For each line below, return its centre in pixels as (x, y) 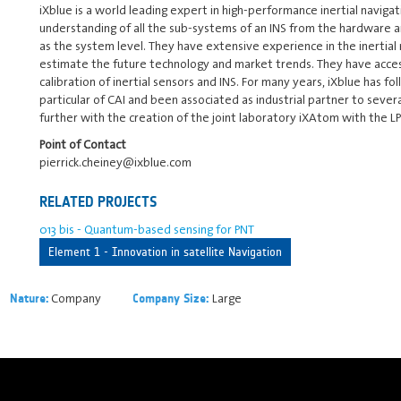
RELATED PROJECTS (98, 201)
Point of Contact (83, 144)
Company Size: (172, 298)
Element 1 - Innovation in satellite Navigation (165, 252)
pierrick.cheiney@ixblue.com (115, 162)
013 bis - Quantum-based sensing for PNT (147, 229)
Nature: (29, 298)
